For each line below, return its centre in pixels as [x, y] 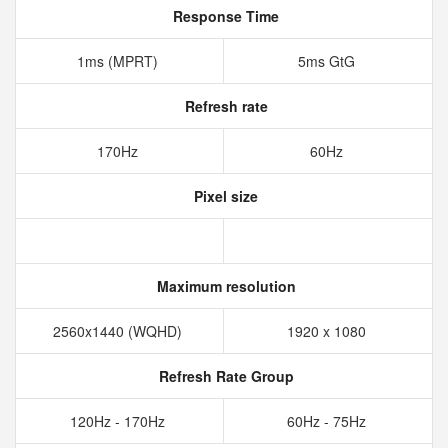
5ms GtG [328, 61]
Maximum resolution [224, 286]
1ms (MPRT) [119, 61]
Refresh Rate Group [224, 376]
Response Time [224, 16]
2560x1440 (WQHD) [119, 331]
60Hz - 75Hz [328, 421]
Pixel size [224, 196]
